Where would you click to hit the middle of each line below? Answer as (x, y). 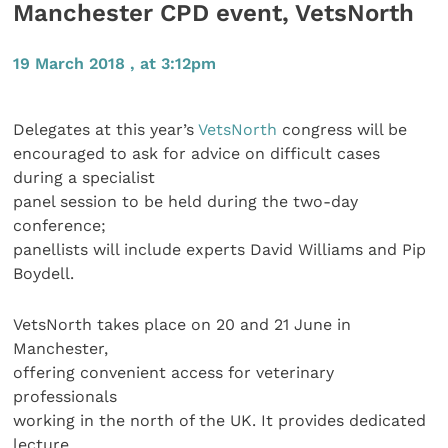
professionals (65, 396)
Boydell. (44, 274)
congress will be (342, 130)
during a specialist (84, 178)
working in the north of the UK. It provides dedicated (220, 420)
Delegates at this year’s (106, 130)
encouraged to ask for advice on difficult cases (197, 154)
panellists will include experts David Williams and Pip (220, 250)
